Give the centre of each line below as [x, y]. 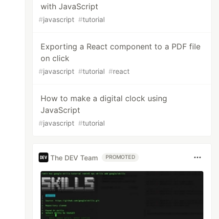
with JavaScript [70, 6]
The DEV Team [74, 157]
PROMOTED [120, 157]
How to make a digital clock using [104, 98]
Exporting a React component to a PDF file [121, 46]
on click [55, 58]
